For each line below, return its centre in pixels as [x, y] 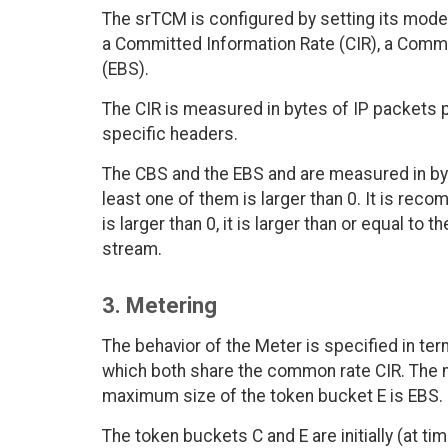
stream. [132, 249]
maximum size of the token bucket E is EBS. [272, 396]
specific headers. [170, 134]
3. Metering [159, 306]
